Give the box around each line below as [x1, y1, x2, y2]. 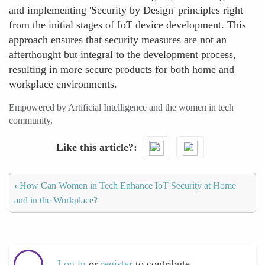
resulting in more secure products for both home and [9, 63, 234, 75]
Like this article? [56, 141, 134, 153]
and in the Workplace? [14, 195, 98, 205]
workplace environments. [9, 78, 117, 90]
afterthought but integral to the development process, [9, 49, 236, 60]
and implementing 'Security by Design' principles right [9, 4, 243, 16]
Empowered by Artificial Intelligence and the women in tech [9, 102, 234, 112]
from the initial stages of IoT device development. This [9, 19, 246, 31]
